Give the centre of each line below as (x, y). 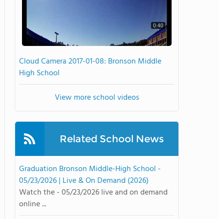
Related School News (111, 139)
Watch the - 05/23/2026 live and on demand (93, 193)
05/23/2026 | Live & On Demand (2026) (84, 181)
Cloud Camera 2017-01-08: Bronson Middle (90, 62)
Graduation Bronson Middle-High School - (90, 169)
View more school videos (97, 98)
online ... (33, 204)
